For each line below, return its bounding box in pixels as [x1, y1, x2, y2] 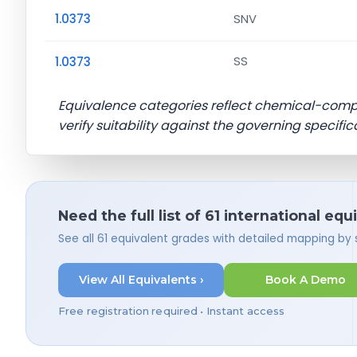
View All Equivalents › [78, 273, 204, 288]
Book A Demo [265, 273, 346, 288]
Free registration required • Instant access [58, 304, 285, 317]
